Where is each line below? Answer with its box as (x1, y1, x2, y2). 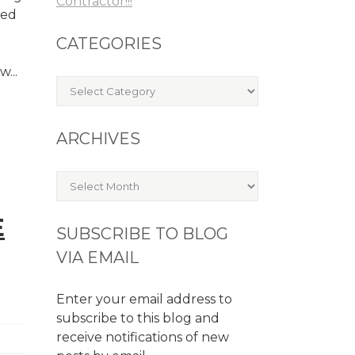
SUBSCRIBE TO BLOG (56, 224, 228, 243)
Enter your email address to (56, 292, 232, 307)
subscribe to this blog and (56, 311, 219, 326)
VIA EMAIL (56, 248, 139, 267)
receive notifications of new (56, 330, 229, 345)
